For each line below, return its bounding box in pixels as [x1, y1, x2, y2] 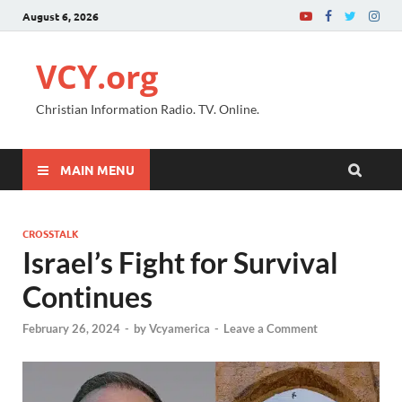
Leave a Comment [223, 321, 318, 336]
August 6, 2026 [22, 8, 99, 23]
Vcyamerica [149, 321, 210, 336]
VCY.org [36, 55, 158, 99]
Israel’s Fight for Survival [22, 245, 338, 280]
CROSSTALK [22, 226, 79, 240]
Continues [22, 279, 153, 314]
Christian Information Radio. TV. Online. [36, 101, 259, 117]
